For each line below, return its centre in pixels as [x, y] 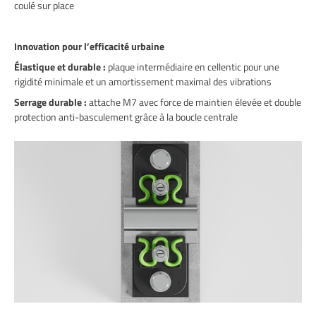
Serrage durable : [50, 102]
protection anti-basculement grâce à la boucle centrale [127, 117]
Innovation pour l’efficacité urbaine [89, 47]
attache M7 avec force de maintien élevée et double [194, 102]
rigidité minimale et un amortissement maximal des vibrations [145, 82]
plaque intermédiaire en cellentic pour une [193, 67]
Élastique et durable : [60, 67]
